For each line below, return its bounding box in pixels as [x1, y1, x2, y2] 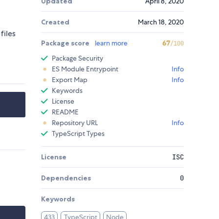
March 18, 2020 [138, 18, 184, 27]
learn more [95, 39, 128, 48]
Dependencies [41, 174, 91, 183]
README [52, 108, 79, 117]
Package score [41, 39, 91, 48]
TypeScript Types [52, 129, 105, 138]
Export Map [52, 75, 88, 85]
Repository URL [52, 118, 98, 128]
